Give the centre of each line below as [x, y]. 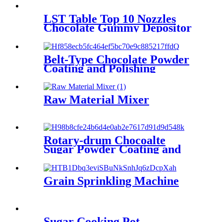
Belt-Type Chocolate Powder [116, 59]
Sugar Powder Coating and [112, 149]
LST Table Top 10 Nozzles [110, 19]
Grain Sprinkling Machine [111, 181]
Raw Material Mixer [96, 100]
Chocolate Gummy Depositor [118, 28]
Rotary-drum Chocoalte [105, 140]
